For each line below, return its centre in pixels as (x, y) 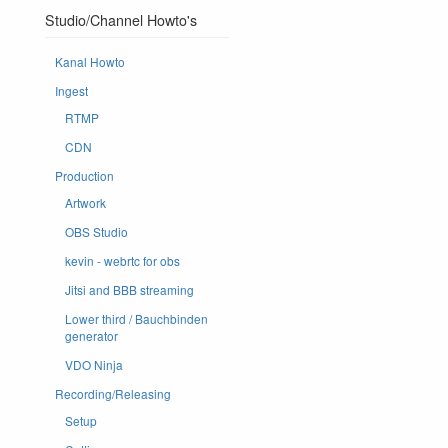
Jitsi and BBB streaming (129, 289)
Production (84, 175)
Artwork (85, 202)
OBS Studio (96, 231)
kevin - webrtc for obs (122, 260)
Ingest (71, 90)
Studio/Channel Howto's (121, 19)
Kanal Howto (90, 61)
